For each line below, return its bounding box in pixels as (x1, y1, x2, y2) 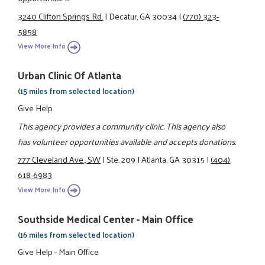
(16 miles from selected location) (18, 227, 135, 241)
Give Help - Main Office (18, 243, 99, 259)
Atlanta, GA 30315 (141, 151, 205, 167)
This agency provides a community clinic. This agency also (18, 118, 226, 134)
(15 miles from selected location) (18, 84, 135, 98)
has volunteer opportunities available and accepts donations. (18, 133, 237, 149)
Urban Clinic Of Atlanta (18, 66, 122, 85)
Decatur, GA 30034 (109, 8, 177, 24)
